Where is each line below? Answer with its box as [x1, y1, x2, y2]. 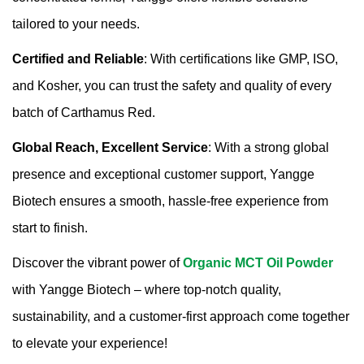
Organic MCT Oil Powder [183, 256, 333, 271]
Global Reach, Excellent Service [12, 141, 208, 155]
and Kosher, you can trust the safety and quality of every [12, 79, 331, 93]
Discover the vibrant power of [12, 256, 183, 271]
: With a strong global [208, 141, 329, 155]
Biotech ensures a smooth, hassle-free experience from [12, 194, 328, 209]
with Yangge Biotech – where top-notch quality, [12, 283, 281, 297]
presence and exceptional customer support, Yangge [12, 167, 314, 182]
